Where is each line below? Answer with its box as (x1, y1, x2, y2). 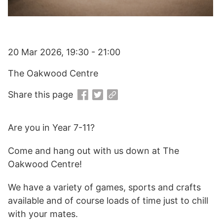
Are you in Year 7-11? (8, 122, 95, 133)
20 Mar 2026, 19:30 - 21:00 (8, 47, 120, 57)
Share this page (8, 89, 73, 100)
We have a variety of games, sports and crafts (8, 182, 201, 193)
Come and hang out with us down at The (8, 146, 179, 156)
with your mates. (8, 209, 78, 220)
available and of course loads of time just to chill (8, 195, 208, 206)
